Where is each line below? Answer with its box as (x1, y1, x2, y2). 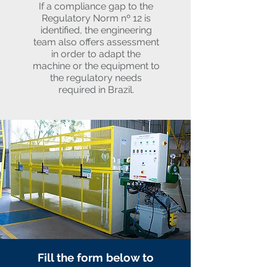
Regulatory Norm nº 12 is (41, 13, 151, 24)
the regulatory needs (50, 72, 142, 83)
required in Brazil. (58, 84, 134, 95)
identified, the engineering (40, 24, 152, 36)
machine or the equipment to (32, 60, 160, 72)
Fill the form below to (37, 251, 154, 264)
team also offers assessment (33, 36, 159, 48)
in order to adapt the (51, 48, 141, 60)
